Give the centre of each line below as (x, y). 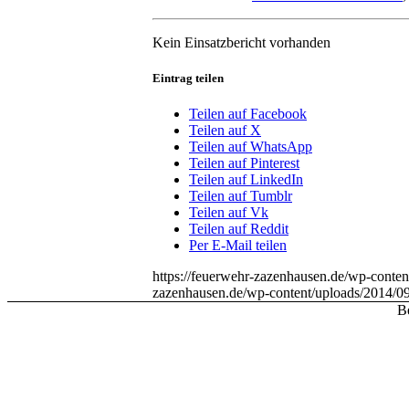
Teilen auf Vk (229, 213)
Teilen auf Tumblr (241, 196)
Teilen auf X (225, 131)
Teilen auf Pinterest (244, 163)
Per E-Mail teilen (238, 246)
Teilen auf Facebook (248, 114)
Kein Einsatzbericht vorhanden (241, 42)
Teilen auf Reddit (239, 229)
